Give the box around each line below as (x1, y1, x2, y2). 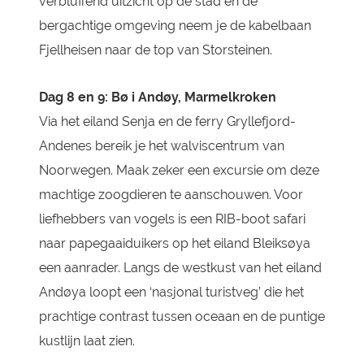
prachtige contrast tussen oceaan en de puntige (38, 309, 325, 324)
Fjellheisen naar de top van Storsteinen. (38, 42, 272, 58)
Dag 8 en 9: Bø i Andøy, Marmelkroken (38, 89, 276, 105)
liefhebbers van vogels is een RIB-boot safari (38, 211, 305, 227)
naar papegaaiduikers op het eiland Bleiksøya (38, 236, 310, 251)
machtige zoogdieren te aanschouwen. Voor (38, 187, 303, 202)
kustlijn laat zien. (38, 333, 135, 349)
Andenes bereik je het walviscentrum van (38, 138, 284, 154)
